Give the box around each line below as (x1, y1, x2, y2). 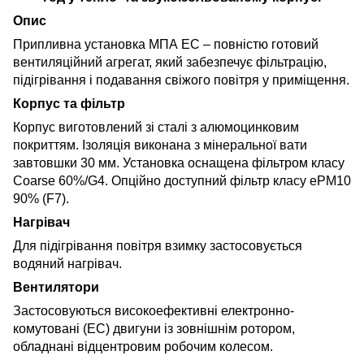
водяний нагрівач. (13, 256, 122, 271)
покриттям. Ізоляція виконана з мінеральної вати (13, 137, 307, 152)
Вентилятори (13, 279, 99, 294)
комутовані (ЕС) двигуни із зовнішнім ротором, (13, 321, 295, 336)
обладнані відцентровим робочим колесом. (13, 339, 273, 353)
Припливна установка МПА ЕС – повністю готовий (13, 37, 318, 51)
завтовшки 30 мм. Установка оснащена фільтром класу (13, 155, 344, 170)
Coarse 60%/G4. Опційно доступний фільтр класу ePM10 (13, 173, 351, 188)
